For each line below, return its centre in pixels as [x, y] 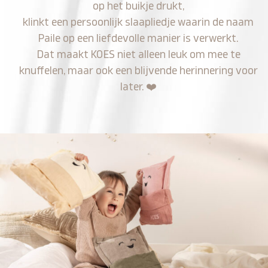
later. [133, 87]
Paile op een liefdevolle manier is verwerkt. [138, 38]
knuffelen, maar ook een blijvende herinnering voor [138, 71]
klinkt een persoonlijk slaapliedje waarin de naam [138, 22]
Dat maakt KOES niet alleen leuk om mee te [138, 54]
